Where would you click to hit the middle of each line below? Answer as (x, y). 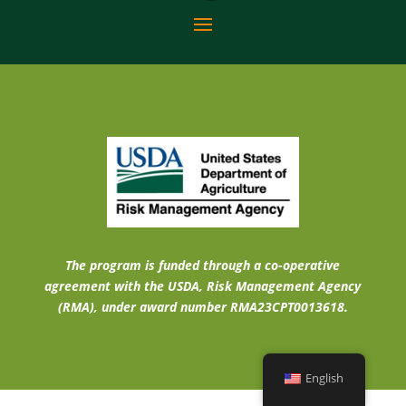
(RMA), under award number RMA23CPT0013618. (203, 306)
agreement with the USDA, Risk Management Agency (203, 285)
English (325, 378)
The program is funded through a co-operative (203, 265)
